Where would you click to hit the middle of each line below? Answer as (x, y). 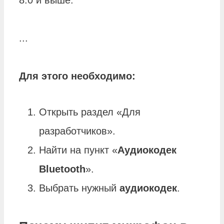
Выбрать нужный (79, 188)
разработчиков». (77, 131)
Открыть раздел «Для (90, 112)
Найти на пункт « (78, 150)
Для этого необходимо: (77, 76)
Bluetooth (62, 169)
